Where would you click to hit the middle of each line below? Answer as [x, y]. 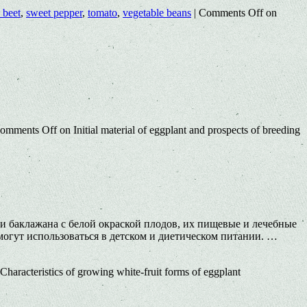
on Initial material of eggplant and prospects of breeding [179, 130]
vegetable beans [157, 13]
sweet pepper [54, 13]
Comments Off [231, 13]
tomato [102, 13]
